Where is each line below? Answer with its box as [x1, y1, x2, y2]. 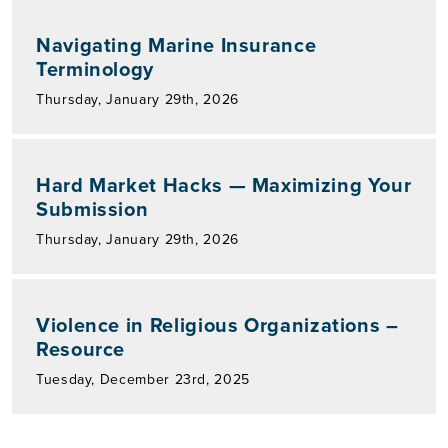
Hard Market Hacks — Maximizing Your [36, 170, 412, 199]
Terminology [36, 54, 155, 83]
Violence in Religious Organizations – [36, 310, 399, 339]
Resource [36, 334, 126, 363]
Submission [36, 194, 149, 223]
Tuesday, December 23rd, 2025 [36, 369, 250, 389]
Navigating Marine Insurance [36, 30, 317, 59]
